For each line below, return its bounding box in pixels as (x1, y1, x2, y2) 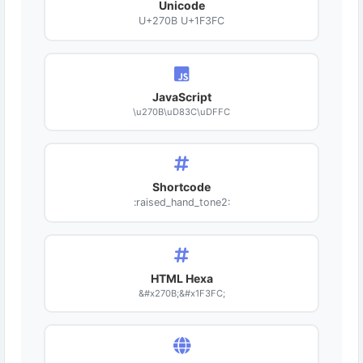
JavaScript (152, 90, 211, 104)
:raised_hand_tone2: (133, 196, 230, 208)
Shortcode (152, 180, 211, 194)
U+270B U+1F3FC (139, 15, 224, 27)
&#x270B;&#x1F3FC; (138, 288, 225, 299)
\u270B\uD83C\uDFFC (133, 106, 230, 117)
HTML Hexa (150, 271, 213, 285)
